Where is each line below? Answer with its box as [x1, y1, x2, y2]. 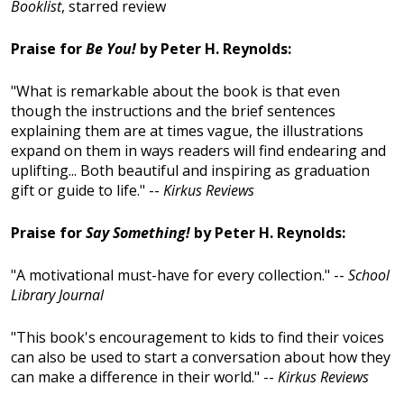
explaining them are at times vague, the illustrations [11, 121, 363, 142]
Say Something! [86, 223, 190, 243]
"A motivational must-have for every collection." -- [11, 265, 348, 286]
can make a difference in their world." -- [11, 367, 278, 388]
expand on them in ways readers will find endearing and [11, 141, 386, 161]
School [348, 265, 390, 286]
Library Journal [11, 285, 104, 306]
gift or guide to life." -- [11, 180, 163, 201]
